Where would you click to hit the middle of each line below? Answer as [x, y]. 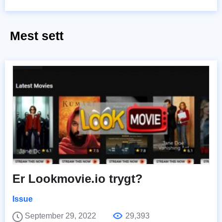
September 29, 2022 [61, 216]
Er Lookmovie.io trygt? [78, 178]
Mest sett [37, 35]
